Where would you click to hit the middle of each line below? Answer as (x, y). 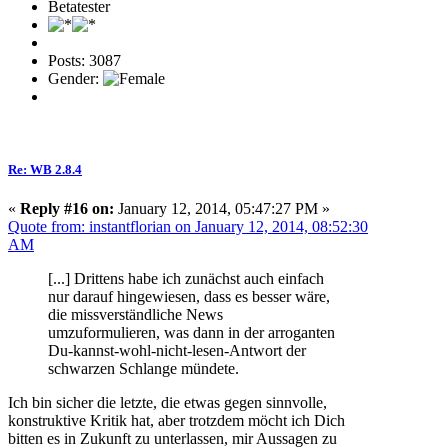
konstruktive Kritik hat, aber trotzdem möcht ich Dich (176, 421)
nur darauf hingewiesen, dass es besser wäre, (189, 297)
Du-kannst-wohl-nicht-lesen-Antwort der (177, 351)
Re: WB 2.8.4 (45, 170)
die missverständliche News (135, 315)
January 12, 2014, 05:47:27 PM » (222, 209)
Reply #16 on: (67, 209)
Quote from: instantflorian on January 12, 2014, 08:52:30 (188, 227)
